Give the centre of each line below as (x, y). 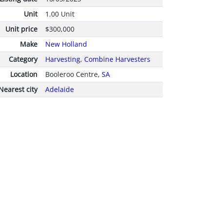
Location (24, 74)
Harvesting (63, 59)
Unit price (21, 29)
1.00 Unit (60, 14)
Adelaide (60, 90)
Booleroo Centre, (73, 74)
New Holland (66, 44)
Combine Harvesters (117, 59)
